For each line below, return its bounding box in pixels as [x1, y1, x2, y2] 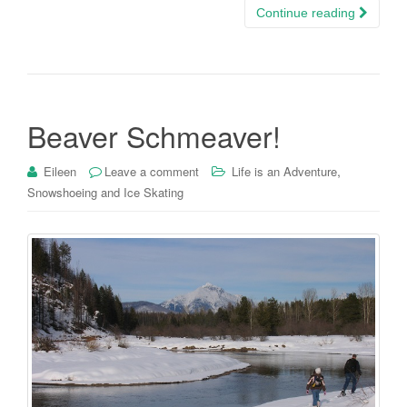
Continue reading [256, 5, 359, 21]
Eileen [44, 163, 76, 181]
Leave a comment [104, 163, 199, 181]
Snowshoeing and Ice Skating [27, 184, 184, 202]
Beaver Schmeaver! [27, 114, 281, 157]
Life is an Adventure [232, 163, 337, 181]
